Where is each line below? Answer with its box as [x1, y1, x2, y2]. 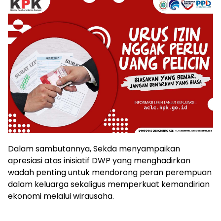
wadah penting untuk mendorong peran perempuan [8, 167, 212, 179]
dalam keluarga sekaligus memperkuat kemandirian [8, 179, 210, 190]
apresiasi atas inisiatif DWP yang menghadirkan [8, 155, 190, 167]
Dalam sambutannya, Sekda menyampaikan [8, 143, 180, 155]
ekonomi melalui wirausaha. [8, 190, 114, 202]
